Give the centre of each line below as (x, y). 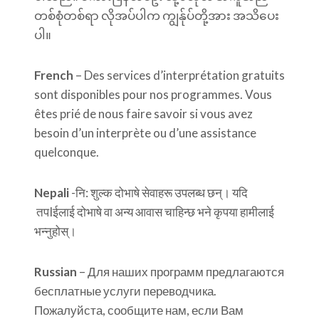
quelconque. (67, 152)
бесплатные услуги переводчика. (125, 291)
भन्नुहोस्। (55, 231)
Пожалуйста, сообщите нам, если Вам (139, 310)
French (54, 75)
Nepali (52, 193)
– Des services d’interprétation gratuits (179, 75)
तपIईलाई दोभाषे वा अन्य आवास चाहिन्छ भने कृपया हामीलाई (154, 212)
